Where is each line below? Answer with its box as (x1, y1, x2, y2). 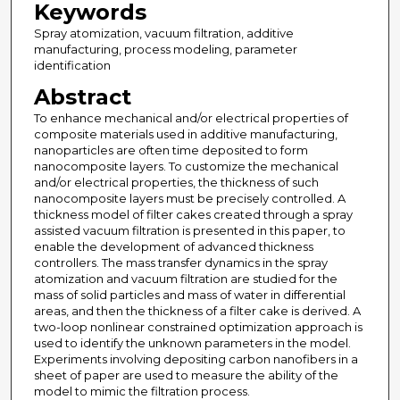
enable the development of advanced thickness (33, 239, 313, 254)
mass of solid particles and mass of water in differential (33, 287, 346, 303)
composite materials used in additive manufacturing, (33, 127, 337, 142)
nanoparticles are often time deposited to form (33, 143, 308, 158)
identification (33, 58, 111, 73)
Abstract (33, 84, 131, 111)
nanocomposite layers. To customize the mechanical (33, 159, 338, 174)
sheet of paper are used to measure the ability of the (33, 368, 338, 383)
